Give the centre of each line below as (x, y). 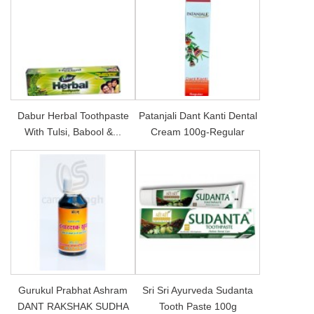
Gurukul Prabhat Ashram (73, 290)
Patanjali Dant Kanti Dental (198, 115)
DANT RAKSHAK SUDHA (73, 306)
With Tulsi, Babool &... (73, 131)
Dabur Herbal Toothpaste (73, 115)
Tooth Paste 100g (198, 306)
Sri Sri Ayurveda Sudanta (198, 290)
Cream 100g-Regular (198, 131)
